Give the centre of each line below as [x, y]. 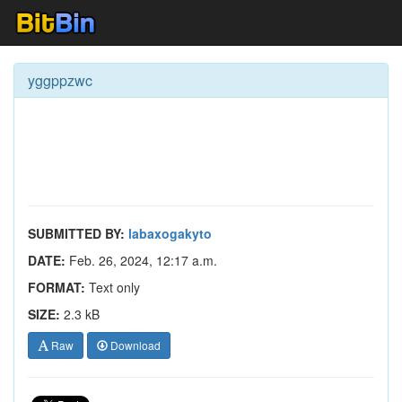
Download [134, 345]
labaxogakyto [170, 233]
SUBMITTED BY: [76, 233]
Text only [113, 287]
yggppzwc [60, 80]
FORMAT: [57, 287]
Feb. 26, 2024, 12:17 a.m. [141, 260]
